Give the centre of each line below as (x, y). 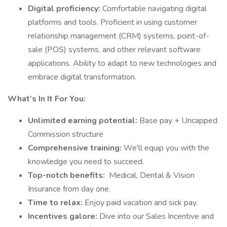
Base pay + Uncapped (178, 121)
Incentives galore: (64, 216)
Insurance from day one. (69, 189)
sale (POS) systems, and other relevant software (114, 50)
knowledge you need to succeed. (86, 162)
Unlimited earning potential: (84, 121)
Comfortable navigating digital (155, 9)
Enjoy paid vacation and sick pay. (141, 203)
